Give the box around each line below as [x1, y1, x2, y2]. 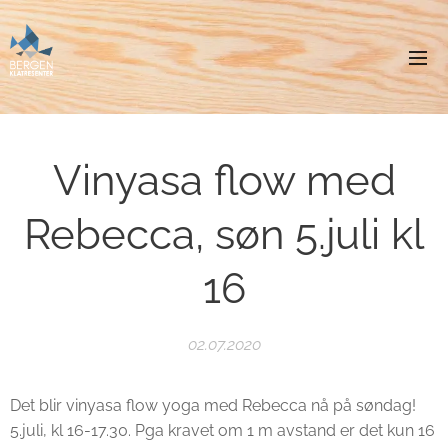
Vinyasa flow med [52, 156, 396, 205]
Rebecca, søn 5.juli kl [24, 210, 424, 259]
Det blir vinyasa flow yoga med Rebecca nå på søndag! [10, 396, 416, 415]
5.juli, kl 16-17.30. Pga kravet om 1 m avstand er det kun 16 [10, 421, 435, 440]
